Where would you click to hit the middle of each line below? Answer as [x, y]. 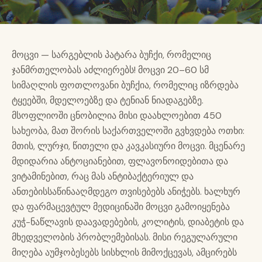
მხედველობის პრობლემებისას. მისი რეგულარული [125, 237]
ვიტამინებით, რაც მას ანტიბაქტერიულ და [103, 176]
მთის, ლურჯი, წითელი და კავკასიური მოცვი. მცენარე [128, 146]
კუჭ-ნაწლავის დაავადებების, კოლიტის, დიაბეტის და [128, 222]
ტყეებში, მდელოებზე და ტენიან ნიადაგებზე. [108, 100]
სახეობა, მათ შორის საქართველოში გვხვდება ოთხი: [128, 130]
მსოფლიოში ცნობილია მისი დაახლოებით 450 [117, 115]
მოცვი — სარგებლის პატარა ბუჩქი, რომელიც [111, 54]
